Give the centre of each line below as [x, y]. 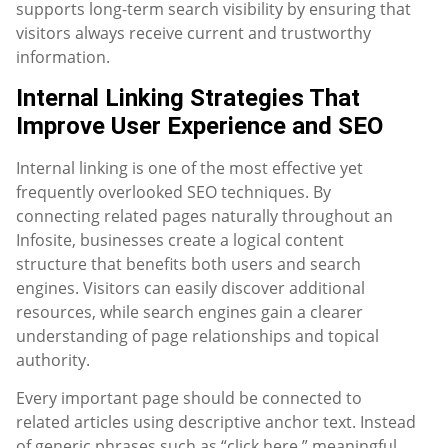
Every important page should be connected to [189, 398]
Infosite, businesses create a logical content [180, 239]
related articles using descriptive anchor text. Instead [216, 422]
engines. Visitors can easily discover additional [190, 287]
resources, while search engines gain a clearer [189, 311]
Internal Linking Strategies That [188, 97]
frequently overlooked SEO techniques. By [173, 191]
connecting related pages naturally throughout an [204, 215]
